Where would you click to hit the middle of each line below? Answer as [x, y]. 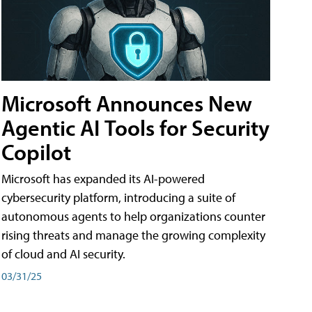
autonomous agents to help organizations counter [133, 217]
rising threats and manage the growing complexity [133, 235]
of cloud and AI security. [63, 254]
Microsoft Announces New [127, 103]
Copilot [36, 152]
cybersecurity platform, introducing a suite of [118, 198]
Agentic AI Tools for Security [135, 128]
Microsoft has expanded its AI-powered [103, 179]
